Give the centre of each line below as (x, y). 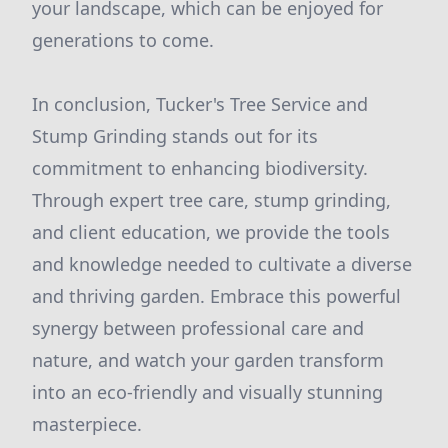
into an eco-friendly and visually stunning (207, 392)
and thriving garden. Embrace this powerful (216, 296)
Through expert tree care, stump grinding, (211, 200)
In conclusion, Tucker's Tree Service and (200, 104)
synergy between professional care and (198, 328)
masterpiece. (87, 424)
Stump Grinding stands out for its (175, 136)
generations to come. (123, 40)
